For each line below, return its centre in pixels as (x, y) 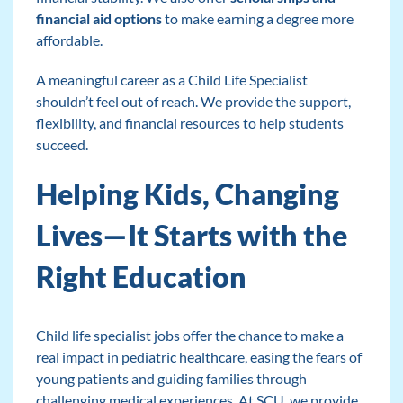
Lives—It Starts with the (191, 236)
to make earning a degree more (257, 19)
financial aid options (99, 19)
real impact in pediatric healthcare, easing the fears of (198, 357)
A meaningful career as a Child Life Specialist (171, 80)
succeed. (62, 145)
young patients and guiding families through (171, 379)
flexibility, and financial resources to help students (189, 123)
